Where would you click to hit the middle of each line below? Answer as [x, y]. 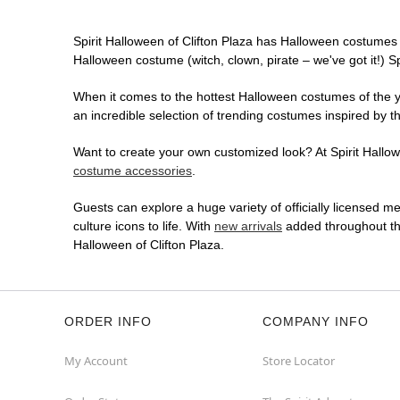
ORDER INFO [108, 322]
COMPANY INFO [316, 322]
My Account [96, 361]
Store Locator [299, 361]
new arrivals [248, 226]
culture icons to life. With [144, 226]
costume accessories [133, 171]
